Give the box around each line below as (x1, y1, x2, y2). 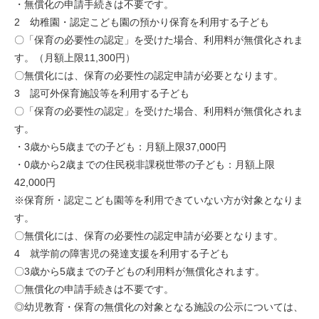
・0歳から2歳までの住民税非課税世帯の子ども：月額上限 (14, 159, 275, 170)
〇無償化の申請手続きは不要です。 (14, 283, 174, 295)
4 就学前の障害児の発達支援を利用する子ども (14, 248, 229, 259)
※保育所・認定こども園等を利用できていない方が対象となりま (14, 194, 303, 206)
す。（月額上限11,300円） (14, 52, 135, 63)
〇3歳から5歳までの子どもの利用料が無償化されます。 (14, 266, 265, 277)
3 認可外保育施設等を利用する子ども (14, 88, 189, 99)
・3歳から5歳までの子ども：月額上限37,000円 (14, 141, 226, 152)
